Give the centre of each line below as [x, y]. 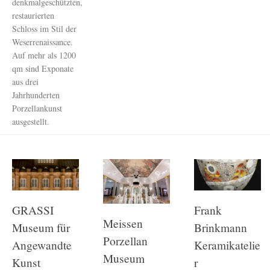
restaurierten [33, 15]
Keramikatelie [228, 245]
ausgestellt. [31, 121]
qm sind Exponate [43, 68]
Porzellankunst [37, 108]
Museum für [41, 227]
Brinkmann [221, 227]
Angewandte [42, 245]
